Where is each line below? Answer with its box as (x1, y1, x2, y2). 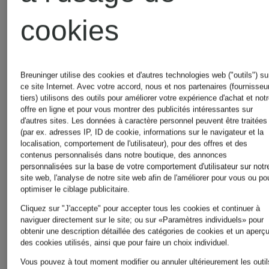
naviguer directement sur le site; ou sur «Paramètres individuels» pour (20, 215, 264, 224)
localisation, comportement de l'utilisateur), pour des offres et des (20, 139, 248, 148)
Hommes (150, 38, 259, 67)
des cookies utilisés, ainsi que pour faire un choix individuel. (20, 238, 230, 247)
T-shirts (150, 230, 241, 259)
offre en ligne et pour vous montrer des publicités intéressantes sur (20, 104, 253, 113)
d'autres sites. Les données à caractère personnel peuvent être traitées (20, 116, 268, 125)
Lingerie (24, 172, 122, 202)
